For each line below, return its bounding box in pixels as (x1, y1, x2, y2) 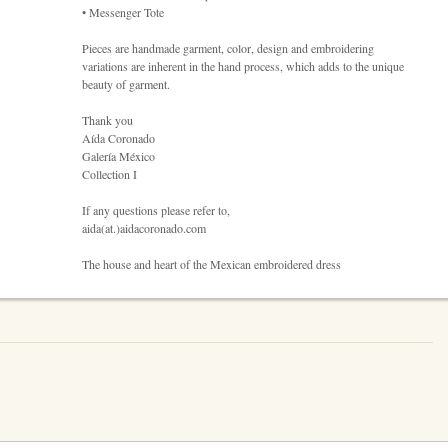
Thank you (82, 111, 133, 128)
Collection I (82, 165, 137, 182)
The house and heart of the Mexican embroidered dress (82, 255, 341, 272)
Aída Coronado (82, 129, 155, 146)
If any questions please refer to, (82, 201, 230, 218)
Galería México (82, 147, 155, 164)
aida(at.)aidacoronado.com (82, 219, 206, 236)
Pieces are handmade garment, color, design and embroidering (82, 39, 374, 56)
